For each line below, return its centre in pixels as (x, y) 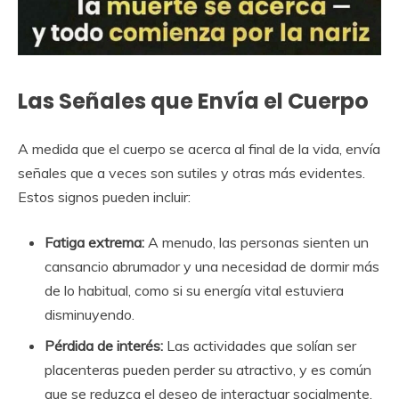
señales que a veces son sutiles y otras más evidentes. (191, 172)
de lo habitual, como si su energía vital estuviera (194, 290)
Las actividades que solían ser (260, 345)
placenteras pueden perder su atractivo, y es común (208, 369)
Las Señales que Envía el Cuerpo (193, 101)
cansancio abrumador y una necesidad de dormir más (212, 266)
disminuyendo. (90, 314)
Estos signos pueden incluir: (104, 196)
